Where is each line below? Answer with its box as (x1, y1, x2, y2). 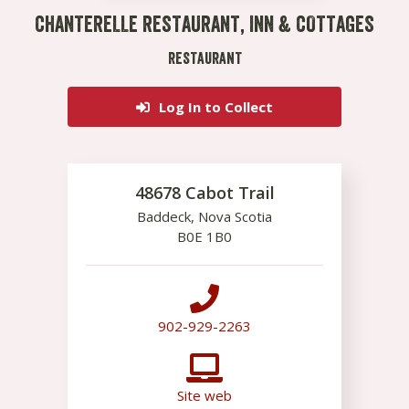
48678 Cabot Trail (134, 182, 275, 204)
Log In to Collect (159, 98, 273, 116)
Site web (177, 386, 232, 404)
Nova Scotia (198, 207, 272, 225)
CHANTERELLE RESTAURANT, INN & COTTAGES (35, 11, 374, 37)
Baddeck (137, 207, 191, 225)
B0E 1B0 (177, 227, 232, 246)
